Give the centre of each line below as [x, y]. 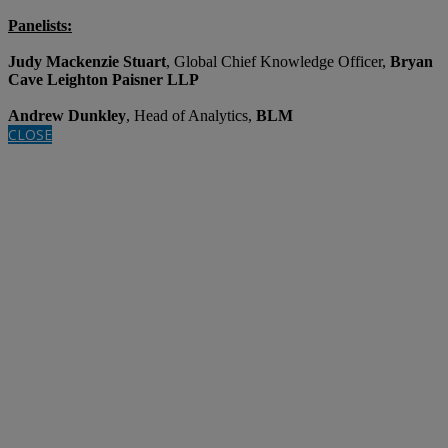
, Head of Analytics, [189, 115]
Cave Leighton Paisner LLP [103, 79]
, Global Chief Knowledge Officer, [278, 61]
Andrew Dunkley [67, 115]
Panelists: [40, 25]
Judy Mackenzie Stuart [87, 61]
